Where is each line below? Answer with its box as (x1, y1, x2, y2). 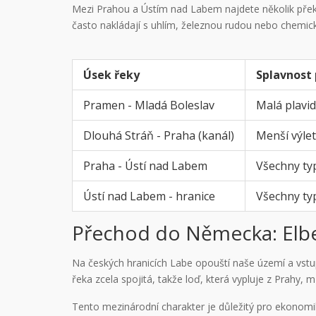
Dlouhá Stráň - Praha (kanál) (83, 127, 234, 143)
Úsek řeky (83, 66, 140, 83)
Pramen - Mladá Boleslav (83, 97, 214, 113)
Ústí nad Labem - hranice (83, 188, 215, 204)
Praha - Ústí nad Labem (83, 157, 207, 174)
